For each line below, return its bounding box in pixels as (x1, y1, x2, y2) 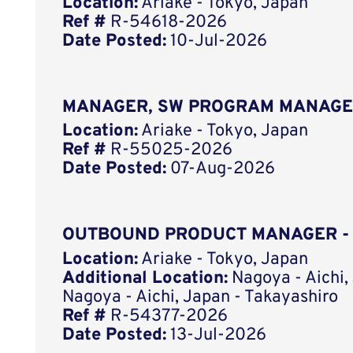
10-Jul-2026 (166, 31, 268, 53)
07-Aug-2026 (166, 158, 276, 180)
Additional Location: (62, 267, 229, 289)
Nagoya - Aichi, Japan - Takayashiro (62, 286, 339, 308)
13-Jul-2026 (166, 324, 267, 346)
